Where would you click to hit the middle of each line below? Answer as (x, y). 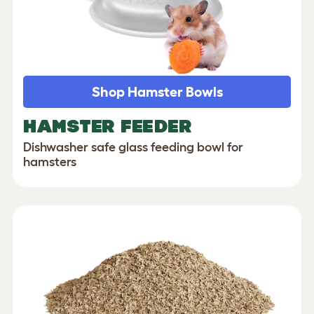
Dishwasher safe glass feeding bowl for (133, 148)
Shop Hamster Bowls (157, 92)
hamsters (50, 162)
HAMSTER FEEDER (110, 127)
